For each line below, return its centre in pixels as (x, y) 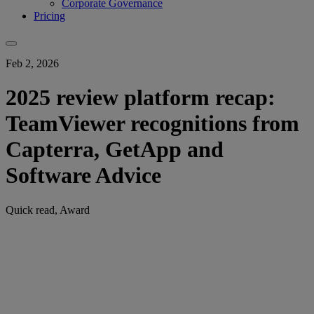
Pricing (49, 15)
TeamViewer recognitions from (152, 124)
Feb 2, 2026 (32, 63)
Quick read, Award (48, 210)
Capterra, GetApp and (115, 150)
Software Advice (83, 176)
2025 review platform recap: (141, 98)
